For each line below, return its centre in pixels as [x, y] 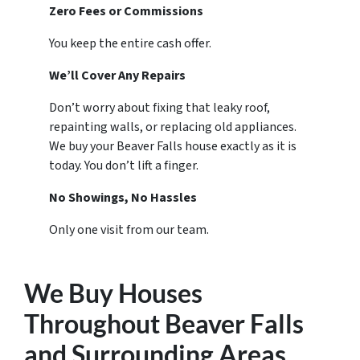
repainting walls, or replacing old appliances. [173, 127]
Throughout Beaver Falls [164, 324]
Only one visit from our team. [129, 230]
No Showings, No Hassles [123, 198]
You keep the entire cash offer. [131, 44]
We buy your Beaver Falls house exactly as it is [173, 147]
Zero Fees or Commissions [127, 12]
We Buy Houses [113, 293]
